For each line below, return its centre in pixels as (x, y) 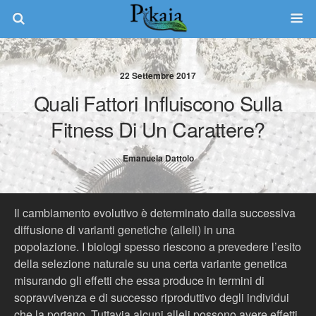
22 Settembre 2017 (158, 75)
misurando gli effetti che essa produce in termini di (139, 280)
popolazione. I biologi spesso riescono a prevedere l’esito (158, 247)
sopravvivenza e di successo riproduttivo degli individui (152, 297)
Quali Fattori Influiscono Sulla (158, 103)
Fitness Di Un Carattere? (158, 129)
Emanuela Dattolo (158, 158)
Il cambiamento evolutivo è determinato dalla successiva (155, 213)
